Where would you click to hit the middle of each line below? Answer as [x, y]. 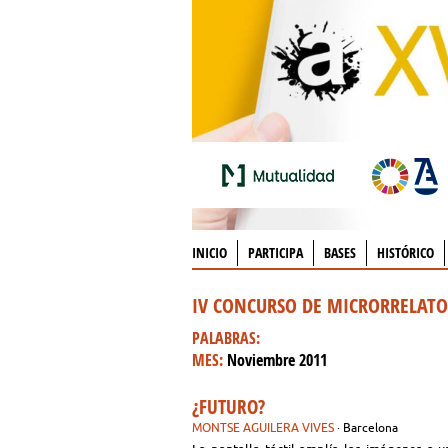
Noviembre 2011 [277, 360]
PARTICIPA [275, 252]
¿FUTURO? [228, 407]
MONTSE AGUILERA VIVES [263, 427]
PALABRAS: [226, 338]
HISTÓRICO [405, 252]
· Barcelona [367, 427]
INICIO [209, 252]
